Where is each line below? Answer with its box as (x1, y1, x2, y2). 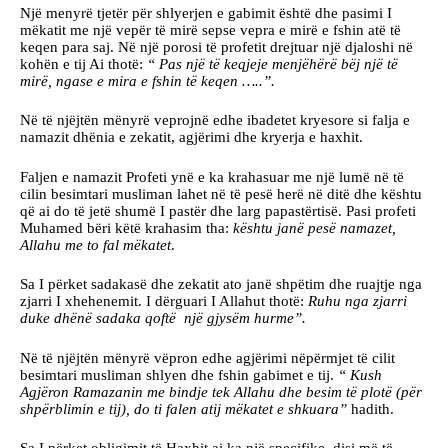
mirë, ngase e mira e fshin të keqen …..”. (20, 72, 275, 89)
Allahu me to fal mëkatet (20, 236, 171, 253)
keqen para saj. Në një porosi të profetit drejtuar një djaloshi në (20, 38, 413, 55)
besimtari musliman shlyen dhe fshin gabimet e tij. (20, 366, 338, 383)
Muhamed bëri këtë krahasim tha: (20, 219, 233, 236)
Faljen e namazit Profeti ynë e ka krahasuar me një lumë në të (20, 168, 404, 185)
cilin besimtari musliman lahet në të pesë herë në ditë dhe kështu (20, 185, 422, 202)
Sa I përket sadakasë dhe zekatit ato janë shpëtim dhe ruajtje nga (20, 276, 422, 293)
